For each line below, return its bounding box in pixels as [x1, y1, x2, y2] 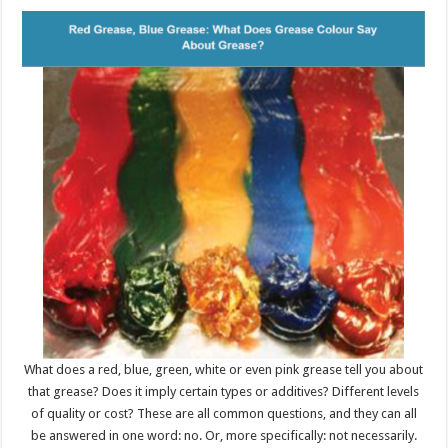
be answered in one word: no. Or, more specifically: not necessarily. [30, 427, 417, 443]
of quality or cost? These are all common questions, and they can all [30, 405, 417, 421]
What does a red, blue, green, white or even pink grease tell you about [24, 361, 424, 377]
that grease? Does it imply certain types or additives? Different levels [28, 383, 420, 399]
